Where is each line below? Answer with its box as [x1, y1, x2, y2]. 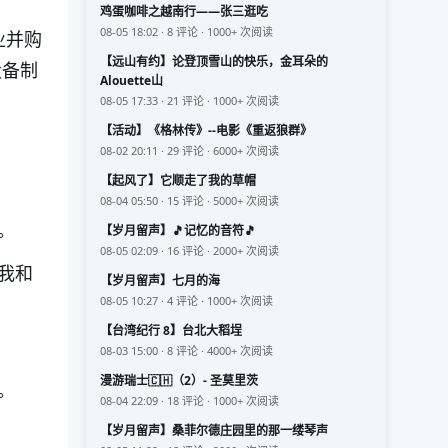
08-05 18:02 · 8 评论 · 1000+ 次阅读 [100, 23, 273, 39]
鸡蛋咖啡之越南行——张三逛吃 [100, 2, 268, 20]
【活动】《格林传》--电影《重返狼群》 [100, 121, 312, 139]
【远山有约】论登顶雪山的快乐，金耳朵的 [100, 52, 328, 70]
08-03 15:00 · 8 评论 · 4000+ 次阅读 [100, 342, 273, 358]
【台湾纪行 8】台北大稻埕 [100, 321, 242, 339]
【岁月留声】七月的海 [100, 271, 220, 289]
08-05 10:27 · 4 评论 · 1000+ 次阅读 [100, 292, 273, 308]
